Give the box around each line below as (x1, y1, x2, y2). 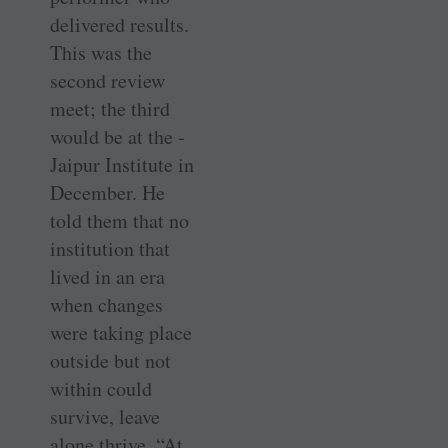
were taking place (50, 318, 192, 346)
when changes (50, 290, 163, 318)
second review (50, 66, 165, 94)
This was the (50, 38, 152, 66)
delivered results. (50, 10, 189, 38)
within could (50, 374, 152, 402)
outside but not (50, 346, 171, 374)
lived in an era (50, 262, 165, 290)
